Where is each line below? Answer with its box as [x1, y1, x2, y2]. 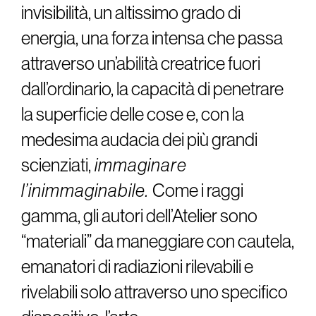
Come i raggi [152, 180, 243, 202]
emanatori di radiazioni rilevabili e [21, 256, 253, 278]
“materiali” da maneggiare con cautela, [21, 231, 294, 253]
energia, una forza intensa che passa [21, 28, 283, 49]
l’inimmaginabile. [21, 180, 152, 202]
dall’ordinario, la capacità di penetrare [21, 78, 284, 100]
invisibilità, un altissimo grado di [21, 2, 241, 24]
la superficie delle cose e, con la [21, 104, 244, 126]
